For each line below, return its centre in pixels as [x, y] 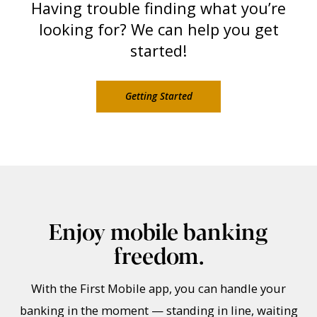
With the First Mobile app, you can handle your [158, 289]
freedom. [158, 254]
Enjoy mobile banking [158, 230]
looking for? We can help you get [158, 29]
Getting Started [158, 97]
